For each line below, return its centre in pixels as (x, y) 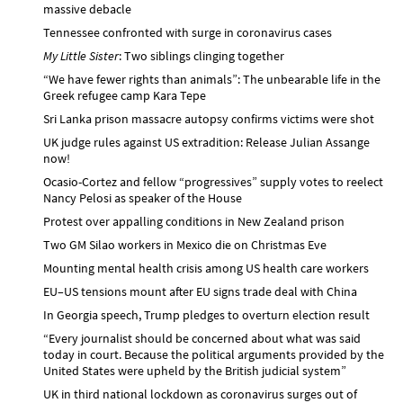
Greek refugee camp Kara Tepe (125, 95)
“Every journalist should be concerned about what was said (202, 338)
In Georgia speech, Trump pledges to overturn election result (206, 314)
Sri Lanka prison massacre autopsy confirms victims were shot (209, 118)
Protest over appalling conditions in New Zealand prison (194, 221)
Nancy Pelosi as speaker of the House (143, 197)
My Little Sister (81, 55)
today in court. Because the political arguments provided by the (214, 354)
